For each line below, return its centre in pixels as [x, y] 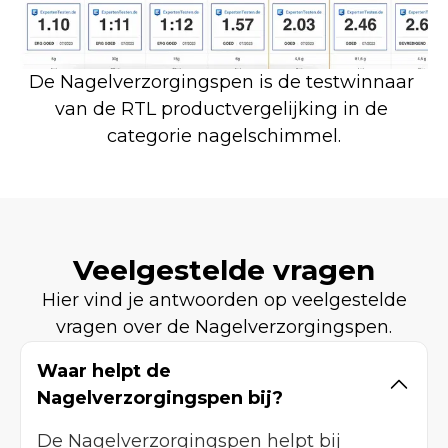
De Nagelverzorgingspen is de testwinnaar [221, 81]
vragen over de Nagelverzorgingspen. [224, 326]
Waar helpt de [104, 370]
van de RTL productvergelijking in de [221, 108]
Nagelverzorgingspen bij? [160, 397]
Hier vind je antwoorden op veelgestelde [224, 299]
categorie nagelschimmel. [224, 135]
